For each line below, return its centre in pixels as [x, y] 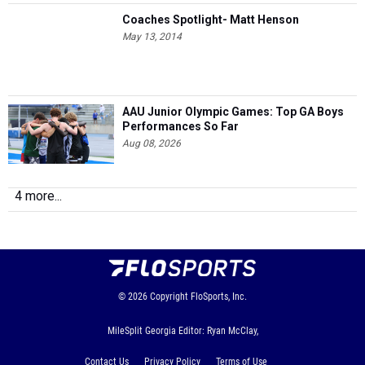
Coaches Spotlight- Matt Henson [211, 20]
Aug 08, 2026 [152, 143]
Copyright [169, 297]
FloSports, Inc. [219, 297]
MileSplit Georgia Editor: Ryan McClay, [182, 331]
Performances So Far [180, 126]
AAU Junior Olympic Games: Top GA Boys [233, 112]
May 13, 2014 [152, 37]
